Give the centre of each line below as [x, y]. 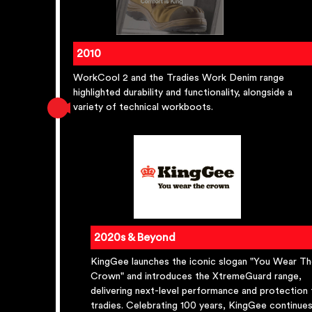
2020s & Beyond [135, 238]
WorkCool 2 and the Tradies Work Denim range [179, 78]
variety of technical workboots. [143, 108]
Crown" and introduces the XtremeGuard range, [196, 277]
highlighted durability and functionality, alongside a [183, 93]
